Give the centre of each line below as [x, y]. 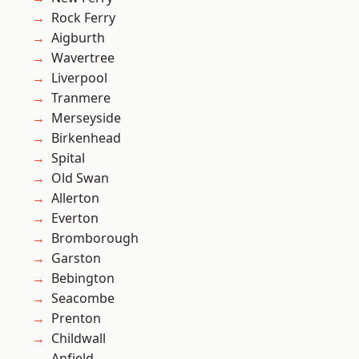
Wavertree [83, 58]
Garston [76, 258]
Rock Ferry [83, 18]
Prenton [76, 319]
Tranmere [81, 98]
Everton [75, 218]
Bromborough [95, 238]
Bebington [83, 278]
